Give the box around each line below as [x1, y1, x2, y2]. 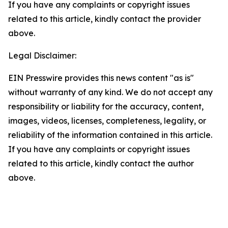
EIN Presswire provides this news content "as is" [8, 73, 194, 83]
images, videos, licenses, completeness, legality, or [8, 116, 206, 126]
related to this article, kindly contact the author [8, 158, 194, 168]
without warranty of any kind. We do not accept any [8, 87, 213, 97]
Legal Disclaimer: [8, 50, 76, 61]
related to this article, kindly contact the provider [8, 14, 201, 24]
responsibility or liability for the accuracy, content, [8, 101, 204, 111]
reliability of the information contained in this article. [8, 130, 212, 140]
